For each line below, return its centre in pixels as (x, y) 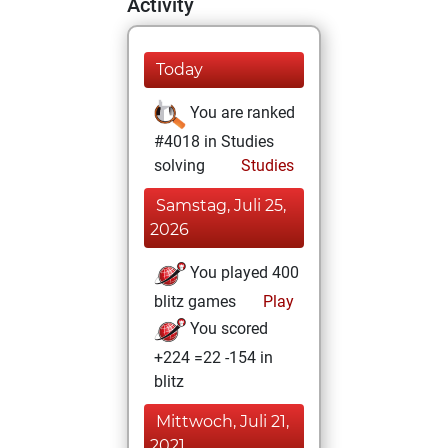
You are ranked (240, 113)
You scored (227, 329)
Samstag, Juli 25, (221, 205)
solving (179, 165)
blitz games (195, 301)
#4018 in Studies (214, 141)
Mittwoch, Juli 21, (222, 421)
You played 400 (242, 273)
